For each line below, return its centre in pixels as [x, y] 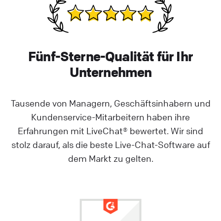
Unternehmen [110, 73]
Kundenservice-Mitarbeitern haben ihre [110, 117]
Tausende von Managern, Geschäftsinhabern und [110, 103]
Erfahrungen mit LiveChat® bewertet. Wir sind [110, 131]
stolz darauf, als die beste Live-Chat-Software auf [110, 145]
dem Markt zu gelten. [110, 159]
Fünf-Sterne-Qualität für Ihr [110, 57]
